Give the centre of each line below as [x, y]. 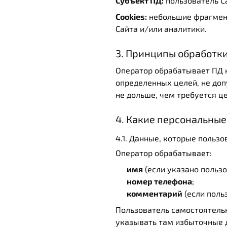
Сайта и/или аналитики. [161, 29]
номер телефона [159, 181]
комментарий [155, 193]
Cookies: [131, 16]
